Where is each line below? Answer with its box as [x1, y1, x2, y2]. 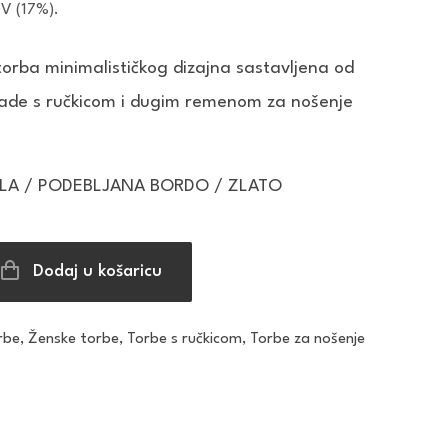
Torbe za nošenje [250, 331, 366, 347]
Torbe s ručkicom [127, 331, 243, 347]
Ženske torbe [28, 331, 120, 347]
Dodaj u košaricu [33, 263, 162, 280]
